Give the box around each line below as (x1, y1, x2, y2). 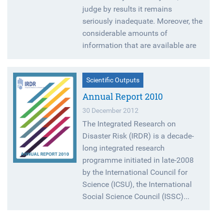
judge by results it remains (82, 4, 172, 14)
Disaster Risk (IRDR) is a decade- (82, 131, 194, 141)
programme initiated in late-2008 (82, 155, 194, 165)
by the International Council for (82, 168, 188, 177)
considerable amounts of (82, 29, 168, 38)
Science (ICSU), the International (82, 180, 192, 189)
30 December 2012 (82, 107, 139, 115)
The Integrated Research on (82, 119, 176, 129)
